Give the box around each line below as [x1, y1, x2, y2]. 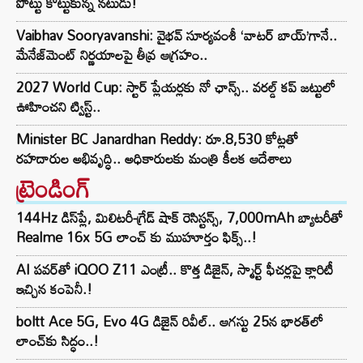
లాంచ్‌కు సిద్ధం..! [16, 327, 99, 355]
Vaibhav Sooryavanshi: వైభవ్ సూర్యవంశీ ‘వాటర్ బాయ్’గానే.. [16, 22, 337, 49]
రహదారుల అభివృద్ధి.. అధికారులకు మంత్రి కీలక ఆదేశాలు [16, 145, 292, 173]
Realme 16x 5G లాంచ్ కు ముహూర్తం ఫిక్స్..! [16, 224, 257, 251]
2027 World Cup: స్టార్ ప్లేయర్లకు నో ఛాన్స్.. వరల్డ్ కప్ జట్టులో [16, 74, 335, 101]
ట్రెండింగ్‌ [16, 164, 91, 213]
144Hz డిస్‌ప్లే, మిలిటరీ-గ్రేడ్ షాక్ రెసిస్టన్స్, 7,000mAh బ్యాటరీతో [16, 204, 343, 232]
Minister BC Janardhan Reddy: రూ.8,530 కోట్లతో [16, 126, 298, 153]
